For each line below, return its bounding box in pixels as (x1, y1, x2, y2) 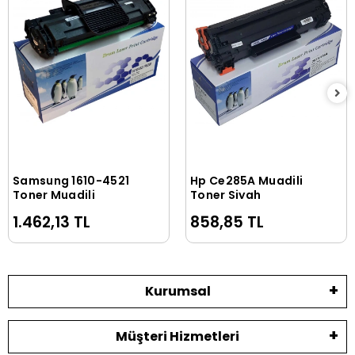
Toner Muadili (13, 187, 95, 204)
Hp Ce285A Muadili (190, 173, 303, 189)
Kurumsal (144, 282, 211, 301)
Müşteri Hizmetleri (116, 327, 239, 346)
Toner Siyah (190, 187, 261, 204)
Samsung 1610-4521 (13, 173, 130, 189)
